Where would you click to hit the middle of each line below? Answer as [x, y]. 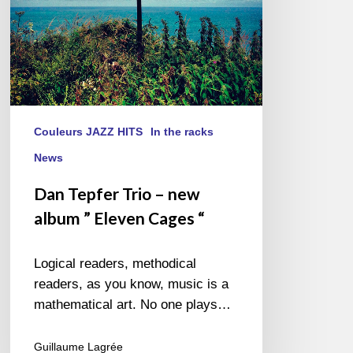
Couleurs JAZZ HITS [89, 132]
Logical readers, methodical [115, 264]
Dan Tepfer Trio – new [117, 194]
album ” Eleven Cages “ [120, 218]
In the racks [182, 132]
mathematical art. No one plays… [133, 305]
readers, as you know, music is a [132, 284]
